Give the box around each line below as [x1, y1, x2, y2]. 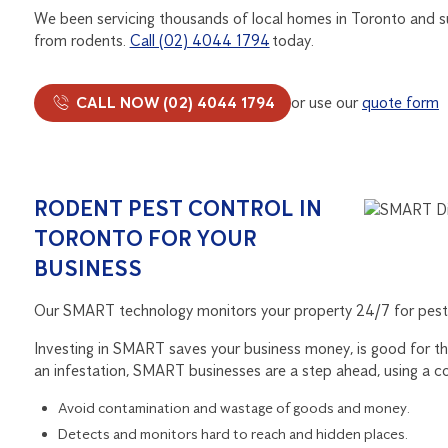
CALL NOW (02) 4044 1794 [71, 92, 275, 112]
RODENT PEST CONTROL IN [33, 194, 322, 222]
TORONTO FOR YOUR [33, 224, 257, 252]
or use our [290, 92, 362, 112]
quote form [361, 92, 439, 112]
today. [269, 30, 314, 50]
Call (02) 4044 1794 [129, 30, 270, 50]
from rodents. [33, 30, 130, 50]
